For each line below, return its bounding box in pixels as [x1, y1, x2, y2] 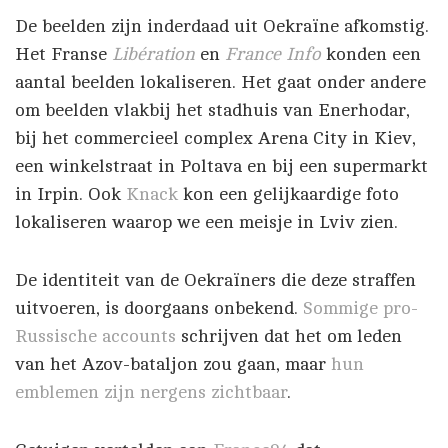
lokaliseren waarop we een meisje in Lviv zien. [15, 212, 403, 232]
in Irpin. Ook [15, 184, 126, 204]
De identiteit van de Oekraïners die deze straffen [15, 270, 416, 290]
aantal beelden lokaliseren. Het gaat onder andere [15, 72, 426, 92]
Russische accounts [15, 326, 176, 346]
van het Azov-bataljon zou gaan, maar [15, 354, 331, 374]
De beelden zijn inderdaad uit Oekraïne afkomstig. [15, 16, 429, 36]
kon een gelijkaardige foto [183, 184, 399, 204]
